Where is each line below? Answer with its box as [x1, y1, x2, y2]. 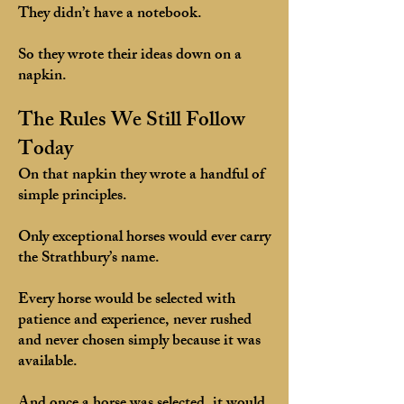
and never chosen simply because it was [18, 328, 261, 355]
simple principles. [18, 183, 127, 210]
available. [18, 349, 78, 376]
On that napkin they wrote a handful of [18, 162, 264, 189]
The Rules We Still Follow [18, 104, 245, 141]
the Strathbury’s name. [18, 245, 160, 272]
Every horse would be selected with [18, 287, 235, 314]
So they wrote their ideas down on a [18, 42, 242, 69]
